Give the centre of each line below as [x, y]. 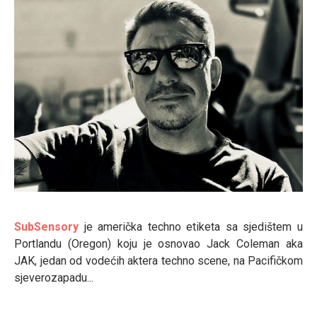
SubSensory [46, 227]
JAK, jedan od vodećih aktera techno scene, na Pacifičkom [158, 261]
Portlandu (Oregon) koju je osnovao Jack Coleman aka [158, 244]
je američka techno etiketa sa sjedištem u [191, 227]
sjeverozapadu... [54, 278]
